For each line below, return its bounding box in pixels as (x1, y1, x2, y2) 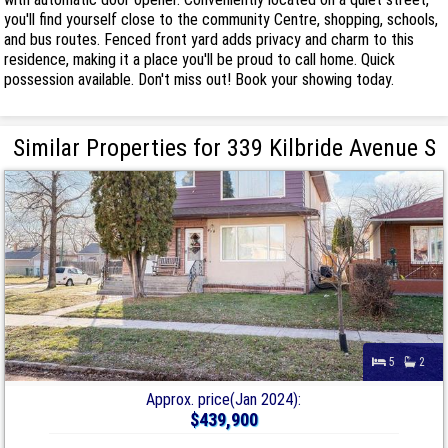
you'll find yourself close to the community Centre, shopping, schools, (4, 9, 439, 29)
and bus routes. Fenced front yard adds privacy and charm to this (4, 29, 415, 49)
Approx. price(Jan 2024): (146, 389, 302, 409)
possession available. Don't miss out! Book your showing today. (4, 69, 395, 89)
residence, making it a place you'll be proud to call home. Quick (4, 49, 396, 69)
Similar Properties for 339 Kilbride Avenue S (12, 133, 436, 162)
